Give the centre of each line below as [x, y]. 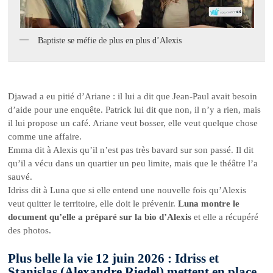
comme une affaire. [45, 136]
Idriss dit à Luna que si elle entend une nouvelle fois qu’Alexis [127, 190]
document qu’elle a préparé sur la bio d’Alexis [100, 217]
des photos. [30, 230]
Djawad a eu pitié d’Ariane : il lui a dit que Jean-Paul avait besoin [133, 96]
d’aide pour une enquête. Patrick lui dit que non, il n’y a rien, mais [135, 109]
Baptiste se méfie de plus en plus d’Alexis [110, 41]
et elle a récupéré [225, 217]
